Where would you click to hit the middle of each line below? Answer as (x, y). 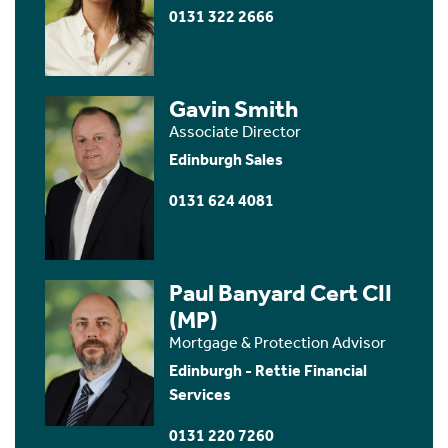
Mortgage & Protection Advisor (278, 342)
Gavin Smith (234, 108)
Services (200, 394)
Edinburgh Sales (226, 159)
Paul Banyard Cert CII (281, 292)
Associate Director (235, 131)
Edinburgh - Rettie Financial (268, 370)
